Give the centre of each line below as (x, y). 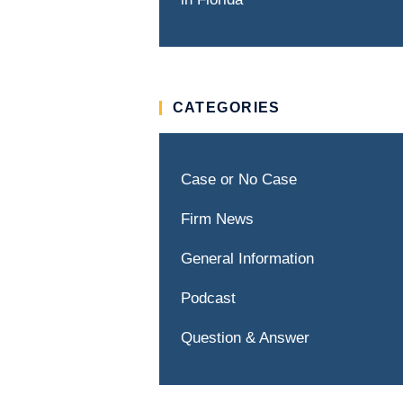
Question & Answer (245, 338)
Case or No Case (238, 179)
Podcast (208, 298)
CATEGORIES (226, 107)
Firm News (217, 219)
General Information (247, 259)
